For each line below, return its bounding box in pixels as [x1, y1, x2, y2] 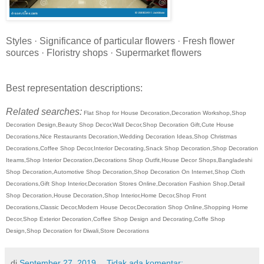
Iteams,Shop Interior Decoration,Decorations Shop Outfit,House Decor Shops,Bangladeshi [6, 156, 252, 163]
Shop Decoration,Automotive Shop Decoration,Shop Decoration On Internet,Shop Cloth [6, 168, 245, 175]
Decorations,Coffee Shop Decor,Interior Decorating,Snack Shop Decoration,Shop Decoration [6, 144, 258, 151]
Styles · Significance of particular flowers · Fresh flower [6, 35, 235, 46]
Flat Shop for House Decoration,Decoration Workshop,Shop [82, 109, 246, 116]
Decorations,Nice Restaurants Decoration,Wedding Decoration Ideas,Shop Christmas [6, 133, 237, 140]
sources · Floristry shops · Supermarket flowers [6, 47, 202, 58]
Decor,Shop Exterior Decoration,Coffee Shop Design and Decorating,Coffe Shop [6, 215, 225, 222]
